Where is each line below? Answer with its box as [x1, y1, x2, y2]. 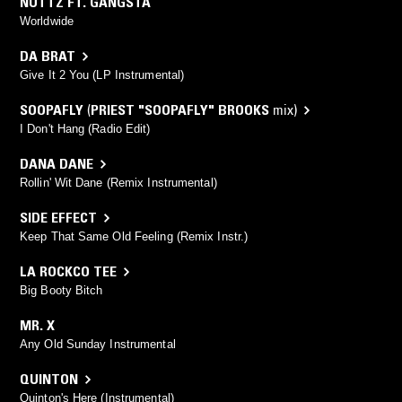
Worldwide [20, 14, 74, 29]
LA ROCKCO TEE [20, 262, 117, 281]
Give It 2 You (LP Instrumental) [20, 68, 185, 83]
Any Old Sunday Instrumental [20, 337, 176, 352]
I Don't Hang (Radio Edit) [20, 122, 151, 136]
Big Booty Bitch [20, 284, 103, 298]
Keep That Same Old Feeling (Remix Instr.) [20, 230, 249, 244]
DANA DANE [20, 154, 93, 173]
